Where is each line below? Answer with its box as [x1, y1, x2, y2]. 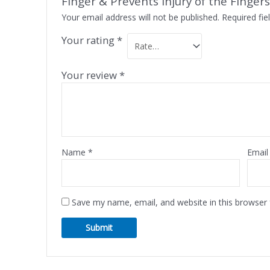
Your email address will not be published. [61, 11, 219, 23]
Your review [61, 68, 119, 83]
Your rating [61, 33, 117, 47]
